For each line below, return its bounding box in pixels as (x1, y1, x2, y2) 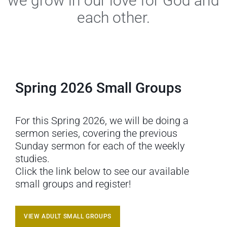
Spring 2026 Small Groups (15, 79, 181, 96)
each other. (77, 8, 150, 26)
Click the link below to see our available (15, 165, 189, 177)
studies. (15, 152, 50, 165)
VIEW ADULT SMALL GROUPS (24, 212, 111, 220)
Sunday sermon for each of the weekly (15, 139, 185, 152)
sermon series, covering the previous (15, 127, 177, 139)
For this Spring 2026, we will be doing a (15, 114, 188, 127)
